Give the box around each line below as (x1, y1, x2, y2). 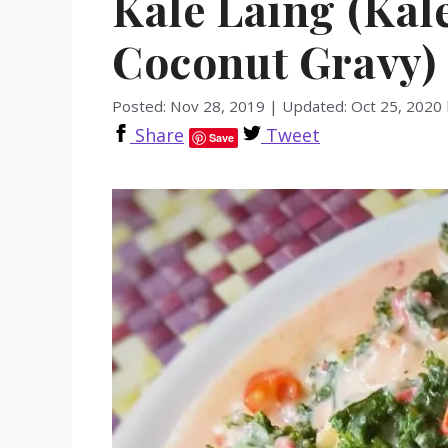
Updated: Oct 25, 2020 (282, 95, 442, 116)
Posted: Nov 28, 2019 (112, 95, 265, 116)
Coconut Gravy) (112, 31, 437, 90)
